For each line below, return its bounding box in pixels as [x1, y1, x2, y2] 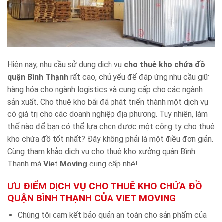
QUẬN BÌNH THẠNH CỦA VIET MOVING [7, 192, 176, 204]
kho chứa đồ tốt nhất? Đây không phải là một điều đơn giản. [7, 134, 213, 144]
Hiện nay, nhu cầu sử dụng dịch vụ [7, 59, 124, 69]
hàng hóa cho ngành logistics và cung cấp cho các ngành [7, 84, 203, 94]
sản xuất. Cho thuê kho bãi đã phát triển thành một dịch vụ [7, 97, 208, 107]
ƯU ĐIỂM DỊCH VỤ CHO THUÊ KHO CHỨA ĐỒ [7, 180, 202, 192]
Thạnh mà [7, 159, 43, 168]
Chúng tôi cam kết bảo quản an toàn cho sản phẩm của [17, 210, 207, 220]
